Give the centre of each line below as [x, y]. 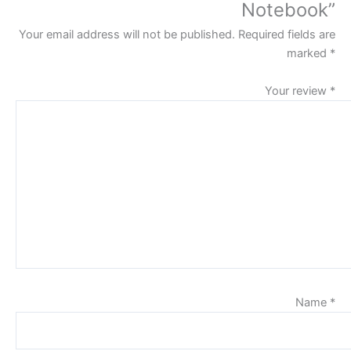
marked [308, 54]
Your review [297, 90]
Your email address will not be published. [127, 35]
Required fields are [287, 35]
